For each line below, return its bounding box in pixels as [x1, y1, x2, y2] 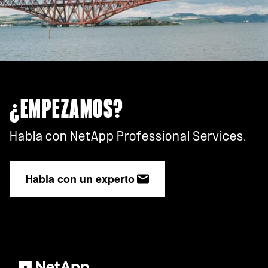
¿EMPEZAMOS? [10, 96, 124, 123]
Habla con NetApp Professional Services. [10, 129, 246, 143]
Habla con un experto [25, 170, 135, 187]
